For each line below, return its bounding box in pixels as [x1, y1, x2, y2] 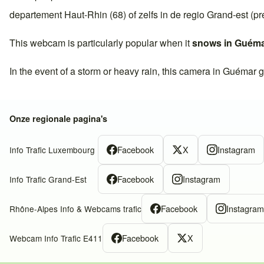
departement [9, 7, 64, 21]
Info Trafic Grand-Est [9, 173, 87, 185]
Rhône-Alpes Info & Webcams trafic [9, 202, 141, 214]
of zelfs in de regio [126, 7, 207, 21]
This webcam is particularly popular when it [9, 35, 192, 49]
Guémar [223, 64, 256, 78]
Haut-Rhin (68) [64, 7, 126, 21]
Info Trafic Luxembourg [9, 143, 95, 156]
